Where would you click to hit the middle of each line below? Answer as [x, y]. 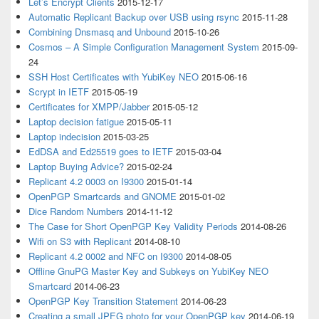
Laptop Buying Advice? [76, 166]
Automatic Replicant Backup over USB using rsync [134, 17]
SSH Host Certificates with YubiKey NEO [114, 77]
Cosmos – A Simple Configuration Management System [144, 47]
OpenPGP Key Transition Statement [103, 301]
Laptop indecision [64, 136]
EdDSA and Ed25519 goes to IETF [101, 151]
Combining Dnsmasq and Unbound [100, 32]
